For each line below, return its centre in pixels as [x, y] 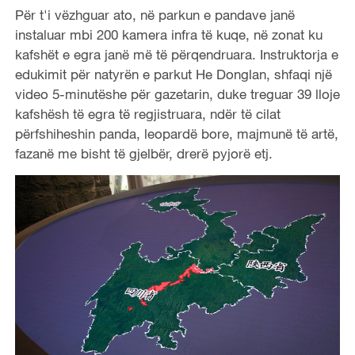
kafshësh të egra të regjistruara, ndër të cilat [147, 113]
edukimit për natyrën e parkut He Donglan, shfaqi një [173, 74]
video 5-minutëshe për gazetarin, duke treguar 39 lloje [177, 94]
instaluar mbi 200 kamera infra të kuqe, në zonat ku [168, 34]
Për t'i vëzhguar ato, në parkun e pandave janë [155, 14]
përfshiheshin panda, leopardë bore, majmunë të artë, [176, 133]
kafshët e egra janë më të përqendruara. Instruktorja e [176, 54]
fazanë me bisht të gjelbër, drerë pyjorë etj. [143, 153]
